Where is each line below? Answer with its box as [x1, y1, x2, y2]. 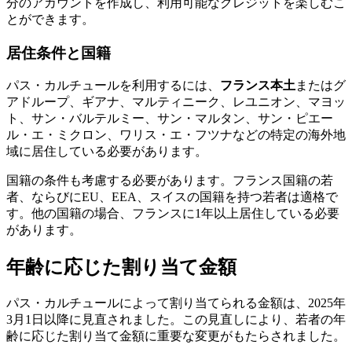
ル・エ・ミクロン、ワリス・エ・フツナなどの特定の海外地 [6, 128, 346, 142]
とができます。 [6, 12, 94, 26]
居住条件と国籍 [6, 44, 111, 61]
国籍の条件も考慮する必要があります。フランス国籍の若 [6, 174, 333, 188]
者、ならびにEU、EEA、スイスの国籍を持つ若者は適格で [6, 190, 338, 204]
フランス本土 [220, 79, 295, 93]
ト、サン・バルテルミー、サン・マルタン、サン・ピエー [6, 112, 333, 126]
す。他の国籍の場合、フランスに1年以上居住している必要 [6, 207, 339, 221]
